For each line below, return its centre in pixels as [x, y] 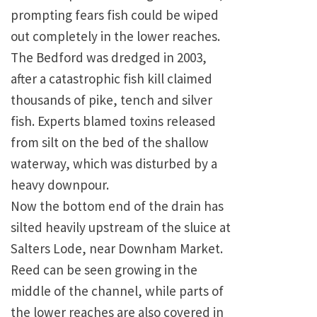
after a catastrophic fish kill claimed [111, 79]
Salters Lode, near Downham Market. [117, 249]
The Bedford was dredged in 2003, [109, 58]
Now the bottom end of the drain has [117, 206]
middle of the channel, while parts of [117, 291]
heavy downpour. [60, 185]
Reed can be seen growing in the [104, 270]
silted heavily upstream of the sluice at [121, 227]
